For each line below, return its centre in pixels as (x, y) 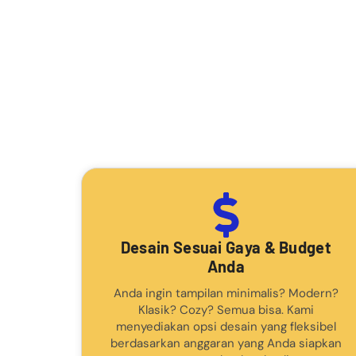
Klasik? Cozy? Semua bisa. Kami (226, 310)
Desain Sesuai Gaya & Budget (226, 247)
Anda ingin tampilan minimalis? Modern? (226, 293)
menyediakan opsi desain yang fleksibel (226, 326)
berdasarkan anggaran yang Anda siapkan (226, 343)
